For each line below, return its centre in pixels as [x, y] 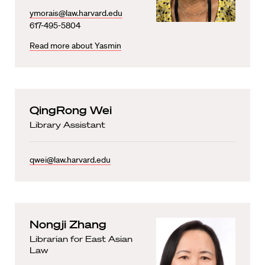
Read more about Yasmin [75, 45]
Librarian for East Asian [81, 239]
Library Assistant [67, 125]
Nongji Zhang [68, 224]
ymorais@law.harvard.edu [76, 13]
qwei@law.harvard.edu [70, 159]
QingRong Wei [71, 110]
